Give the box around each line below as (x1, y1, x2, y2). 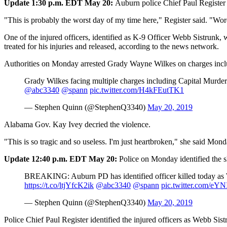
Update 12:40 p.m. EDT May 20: (4, 155, 119, 164)
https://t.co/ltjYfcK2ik (24, 181, 94, 190)
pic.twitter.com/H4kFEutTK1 (90, 86, 184, 95)
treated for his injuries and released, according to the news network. (4, 42, 219, 51)
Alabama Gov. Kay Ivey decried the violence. (4, 120, 150, 129)
